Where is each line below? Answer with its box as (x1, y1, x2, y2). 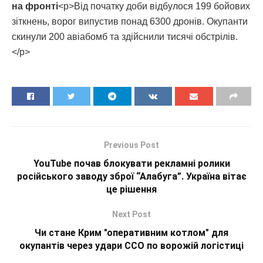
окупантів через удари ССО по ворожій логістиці (19, 240, 244, 251)
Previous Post (104, 140, 159, 150)
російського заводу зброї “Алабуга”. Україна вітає (16, 170, 247, 182)
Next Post (112, 209, 151, 219)
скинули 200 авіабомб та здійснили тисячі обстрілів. (12, 31, 238, 42)
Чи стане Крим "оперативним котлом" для (35, 227, 228, 238)
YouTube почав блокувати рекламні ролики (33, 157, 230, 169)
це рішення (106, 183, 157, 195)
